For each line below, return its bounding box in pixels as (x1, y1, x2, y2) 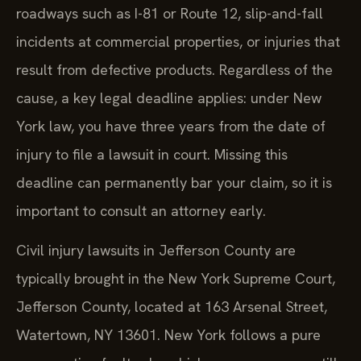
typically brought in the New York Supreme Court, (16, 269, 335, 288)
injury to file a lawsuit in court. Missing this (16, 144, 288, 164)
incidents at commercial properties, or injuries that (16, 31, 340, 51)
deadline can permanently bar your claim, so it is (16, 172, 332, 192)
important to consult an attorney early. (16, 201, 266, 220)
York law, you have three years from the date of (16, 116, 326, 135)
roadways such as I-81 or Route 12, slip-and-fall (16, 3, 323, 23)
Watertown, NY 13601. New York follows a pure (16, 326, 321, 345)
